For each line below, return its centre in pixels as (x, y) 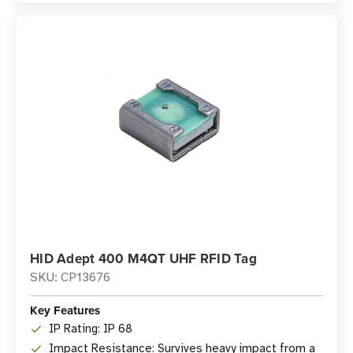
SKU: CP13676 (70, 277)
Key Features (65, 310)
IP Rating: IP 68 (91, 329)
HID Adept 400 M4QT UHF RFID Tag (143, 258)
